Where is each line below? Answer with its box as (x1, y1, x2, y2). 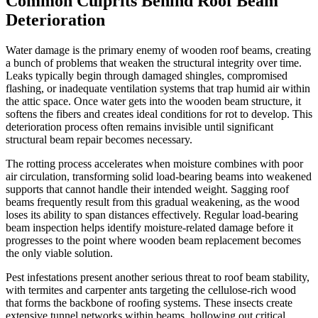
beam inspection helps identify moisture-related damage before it (6, 221, 293, 234)
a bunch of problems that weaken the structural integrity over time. (6, 56, 302, 69)
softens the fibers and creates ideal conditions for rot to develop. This (6, 107, 312, 120)
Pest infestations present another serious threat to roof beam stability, (6, 270, 309, 283)
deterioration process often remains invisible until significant (6, 120, 273, 133)
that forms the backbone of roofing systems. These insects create (6, 296, 292, 309)
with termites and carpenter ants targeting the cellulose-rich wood (6, 283, 296, 296)
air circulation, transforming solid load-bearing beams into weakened (6, 170, 312, 182)
